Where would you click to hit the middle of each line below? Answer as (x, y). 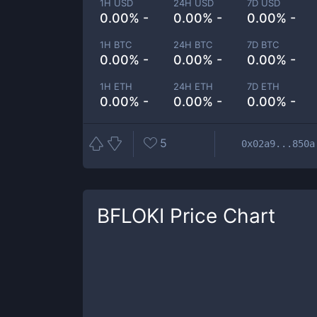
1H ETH (116, 86)
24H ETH (194, 86)
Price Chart (220, 216)
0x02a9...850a (278, 143)
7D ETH (264, 86)
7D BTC (263, 45)
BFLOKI (131, 216)
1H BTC (116, 45)
